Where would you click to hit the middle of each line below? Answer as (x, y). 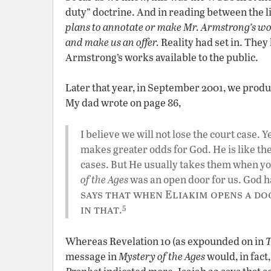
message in (92, 256)
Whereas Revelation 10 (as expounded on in (165, 241)
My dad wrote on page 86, (123, 103)
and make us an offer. (112, 42)
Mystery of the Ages (162, 256)
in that (100, 209)
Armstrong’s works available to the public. (162, 57)
